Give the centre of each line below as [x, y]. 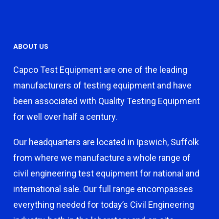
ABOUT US [31, 46]
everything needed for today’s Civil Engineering [103, 205]
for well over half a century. [65, 117]
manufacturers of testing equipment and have [102, 85]
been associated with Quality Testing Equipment [106, 101]
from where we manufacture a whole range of [102, 158]
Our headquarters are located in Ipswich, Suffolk [106, 142]
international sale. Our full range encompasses [103, 189]
